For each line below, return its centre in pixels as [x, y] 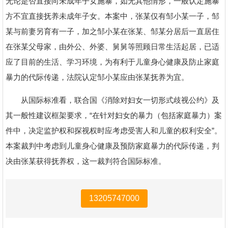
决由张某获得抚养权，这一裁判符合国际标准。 [86, 161]
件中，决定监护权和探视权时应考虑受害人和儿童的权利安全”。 [114, 131]
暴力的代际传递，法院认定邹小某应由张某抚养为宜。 [97, 77]
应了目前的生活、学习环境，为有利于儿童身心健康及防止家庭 [112, 62]
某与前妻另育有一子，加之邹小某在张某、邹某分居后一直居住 [112, 31]
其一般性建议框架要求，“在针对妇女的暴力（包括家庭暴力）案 [114, 115]
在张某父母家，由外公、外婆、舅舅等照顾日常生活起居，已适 [112, 47]
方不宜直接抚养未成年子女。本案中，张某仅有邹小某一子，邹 [112, 16]
